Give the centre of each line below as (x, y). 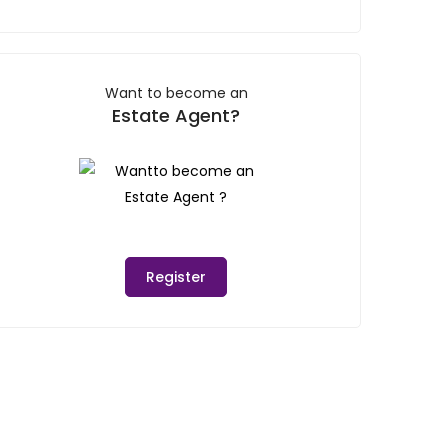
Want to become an (176, 93)
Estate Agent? (176, 116)
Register (176, 277)
